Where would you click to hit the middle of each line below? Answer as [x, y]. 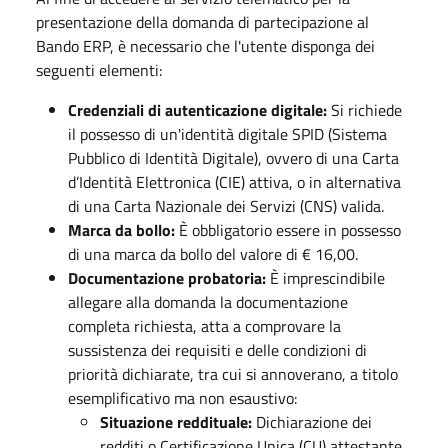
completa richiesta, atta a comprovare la [204, 325]
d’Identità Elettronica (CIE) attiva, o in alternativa [234, 181]
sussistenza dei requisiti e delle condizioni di [217, 349]
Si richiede [364, 109]
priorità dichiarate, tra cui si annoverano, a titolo [233, 373]
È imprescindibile [325, 277]
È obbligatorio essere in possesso [288, 229]
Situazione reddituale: [176, 421]
